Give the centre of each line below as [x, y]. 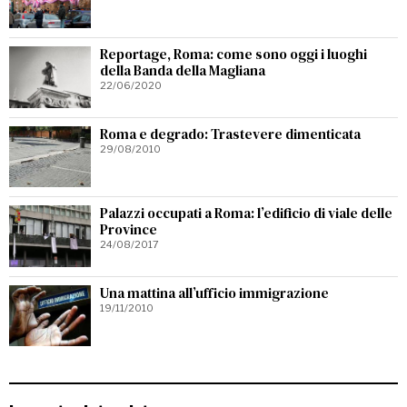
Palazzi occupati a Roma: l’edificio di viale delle [246, 213]
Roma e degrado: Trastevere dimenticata [230, 134]
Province [129, 230]
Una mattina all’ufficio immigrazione [214, 293]
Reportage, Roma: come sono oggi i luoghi [233, 55]
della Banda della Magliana [183, 71]
